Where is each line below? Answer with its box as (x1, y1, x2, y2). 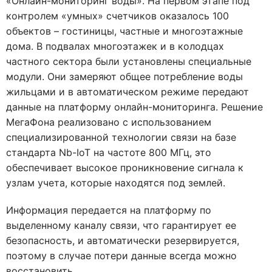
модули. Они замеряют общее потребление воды (6, 70, 243, 83)
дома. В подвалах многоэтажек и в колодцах (6, 39, 224, 52)
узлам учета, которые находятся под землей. (6, 176, 228, 189)
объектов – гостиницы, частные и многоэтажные (6, 24, 243, 37)
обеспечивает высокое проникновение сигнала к (6, 161, 243, 174)
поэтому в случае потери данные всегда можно (6, 249, 237, 262)
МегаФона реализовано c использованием (6, 115, 211, 128)
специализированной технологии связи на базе (6, 131, 236, 143)
